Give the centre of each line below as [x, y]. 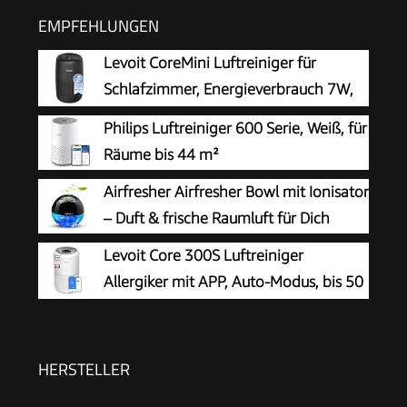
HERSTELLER [84, 369]
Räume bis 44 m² [161, 154]
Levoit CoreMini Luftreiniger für [210, 62]
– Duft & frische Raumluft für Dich [217, 218]
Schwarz [132, 115]
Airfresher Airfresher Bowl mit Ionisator [236, 191]
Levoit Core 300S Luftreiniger [203, 255]
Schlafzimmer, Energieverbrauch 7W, [228, 89]
